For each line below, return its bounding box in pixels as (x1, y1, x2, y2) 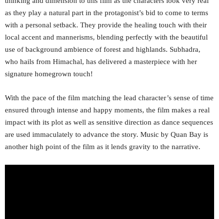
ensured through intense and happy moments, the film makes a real (5, 106, 210, 114)
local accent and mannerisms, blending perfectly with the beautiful (5, 33, 208, 41)
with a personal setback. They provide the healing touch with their (5, 21, 207, 29)
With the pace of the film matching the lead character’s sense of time (5, 93, 214, 102)
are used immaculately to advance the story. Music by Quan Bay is (5, 130, 208, 138)
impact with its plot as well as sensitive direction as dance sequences (5, 118, 213, 126)
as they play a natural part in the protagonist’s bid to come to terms (5, 8, 208, 17)
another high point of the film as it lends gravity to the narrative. (5, 142, 200, 151)
